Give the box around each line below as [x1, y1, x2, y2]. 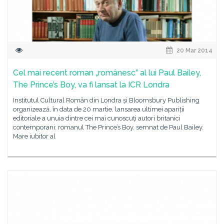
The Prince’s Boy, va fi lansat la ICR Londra [13, 80, 169, 89]
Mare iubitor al [13, 132, 55, 140]
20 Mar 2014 [175, 47, 212, 54]
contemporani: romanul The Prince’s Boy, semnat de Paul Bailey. [13, 123, 203, 131]
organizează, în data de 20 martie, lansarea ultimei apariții [13, 105, 184, 113]
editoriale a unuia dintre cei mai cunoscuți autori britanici [13, 114, 180, 122]
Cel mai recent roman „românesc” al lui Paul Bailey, [13, 68, 201, 77]
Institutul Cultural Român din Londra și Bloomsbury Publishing [13, 96, 199, 104]
